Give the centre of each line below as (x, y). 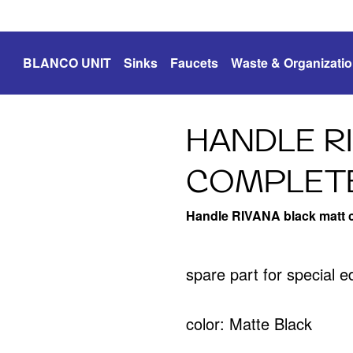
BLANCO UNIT (67, 63)
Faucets (194, 63)
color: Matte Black (249, 323)
